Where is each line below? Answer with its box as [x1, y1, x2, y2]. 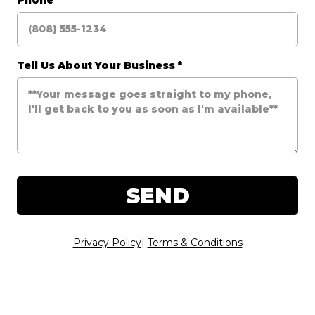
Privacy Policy [72, 236, 141, 249]
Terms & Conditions [147, 236, 243, 249]
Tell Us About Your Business [17, 59, 178, 72]
